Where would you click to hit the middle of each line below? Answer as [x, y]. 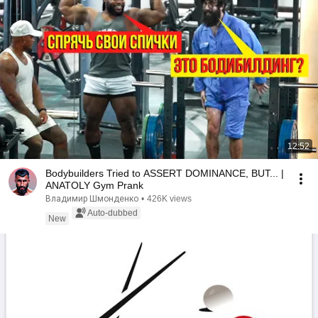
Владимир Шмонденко [92, 199]
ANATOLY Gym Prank [94, 185]
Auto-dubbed [113, 213]
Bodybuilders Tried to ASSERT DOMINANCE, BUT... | [165, 173]
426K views [169, 199]
